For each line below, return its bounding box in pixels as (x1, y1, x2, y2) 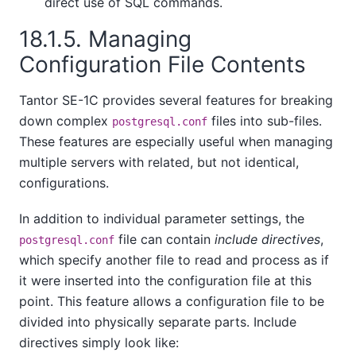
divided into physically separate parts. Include (19, 313, 296, 330)
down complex (19, 113, 112, 130)
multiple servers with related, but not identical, (19, 154, 299, 171)
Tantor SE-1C (19, 92, 99, 109)
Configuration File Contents (19, 50, 312, 78)
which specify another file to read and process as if (19, 251, 329, 268)
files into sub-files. (207, 113, 322, 130)
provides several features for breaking (99, 92, 333, 109)
